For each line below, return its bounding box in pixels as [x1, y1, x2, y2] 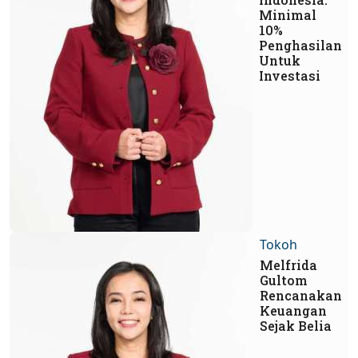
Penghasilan [259, 36, 342, 54]
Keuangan [260, 301, 327, 319]
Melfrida [260, 256, 317, 273]
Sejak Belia [260, 316, 332, 334]
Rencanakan [260, 286, 342, 304]
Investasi [259, 66, 320, 84]
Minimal [259, 6, 316, 23]
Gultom [260, 271, 308, 288]
